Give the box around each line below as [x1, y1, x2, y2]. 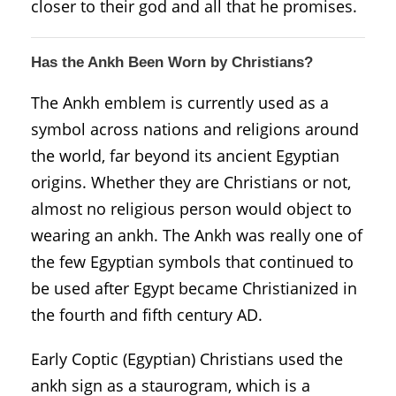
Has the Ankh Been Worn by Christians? [31, 53, 313, 71]
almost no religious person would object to [31, 197, 352, 219]
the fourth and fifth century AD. [31, 303, 263, 325]
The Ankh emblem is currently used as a [31, 91, 329, 113]
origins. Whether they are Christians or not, [31, 171, 351, 193]
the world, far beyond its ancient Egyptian [31, 144, 339, 166]
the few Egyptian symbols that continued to [31, 250, 354, 272]
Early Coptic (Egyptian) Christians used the [31, 347, 343, 369]
